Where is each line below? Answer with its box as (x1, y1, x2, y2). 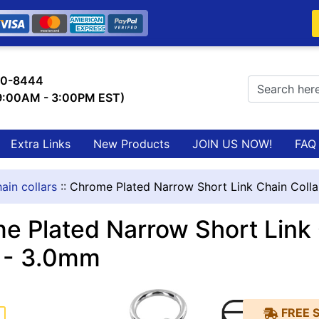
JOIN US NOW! (192, 136, 272, 151)
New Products (93, 136, 169, 151)
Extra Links (11, 136, 70, 151)
